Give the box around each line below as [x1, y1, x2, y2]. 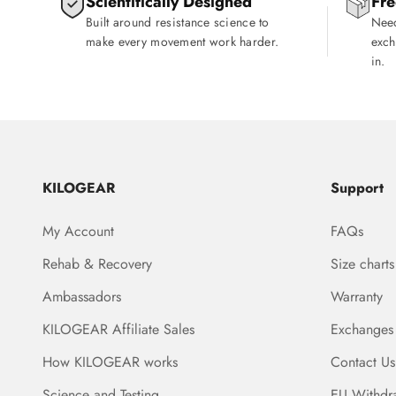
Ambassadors [42, 286, 121, 307]
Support [331, 178, 384, 198]
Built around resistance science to [86, 13, 270, 31]
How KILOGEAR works [42, 352, 178, 372]
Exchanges [331, 319, 393, 339]
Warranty [331, 286, 383, 307]
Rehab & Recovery [42, 254, 152, 274]
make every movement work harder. [86, 33, 279, 50]
